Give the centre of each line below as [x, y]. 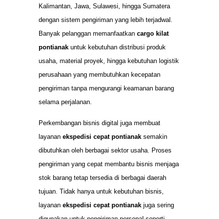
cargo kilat [153, 34]
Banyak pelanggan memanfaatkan [88, 34]
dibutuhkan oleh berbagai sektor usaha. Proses [105, 150]
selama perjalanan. [65, 102]
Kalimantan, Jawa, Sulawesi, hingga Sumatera [104, 6]
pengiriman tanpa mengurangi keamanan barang [106, 88]
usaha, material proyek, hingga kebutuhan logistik [109, 61]
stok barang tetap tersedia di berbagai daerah [102, 177]
